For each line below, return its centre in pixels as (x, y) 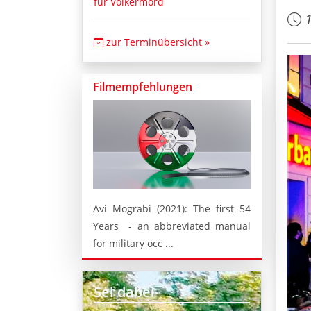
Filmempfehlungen (143, 87)
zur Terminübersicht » (157, 42)
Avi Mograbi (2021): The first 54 (172, 208)
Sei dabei (124, 292)
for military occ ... (133, 243)
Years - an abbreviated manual (172, 226)
